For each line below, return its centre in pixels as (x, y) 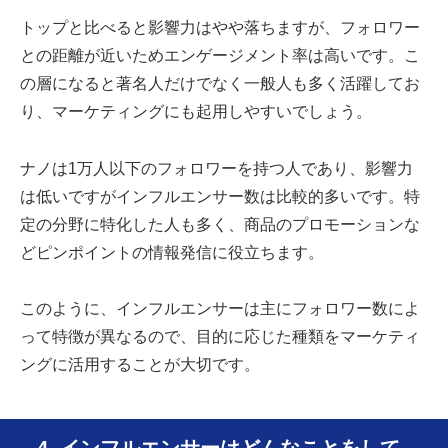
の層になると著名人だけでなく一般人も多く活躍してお (220, 83)
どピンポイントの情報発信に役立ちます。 (172, 252)
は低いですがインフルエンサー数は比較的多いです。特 (220, 196)
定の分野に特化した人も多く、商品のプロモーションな (220, 224)
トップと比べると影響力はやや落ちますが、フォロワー (220, 27)
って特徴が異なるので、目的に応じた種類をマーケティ (220, 337)
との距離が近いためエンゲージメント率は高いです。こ (220, 55)
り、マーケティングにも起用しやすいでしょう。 (196, 111)
